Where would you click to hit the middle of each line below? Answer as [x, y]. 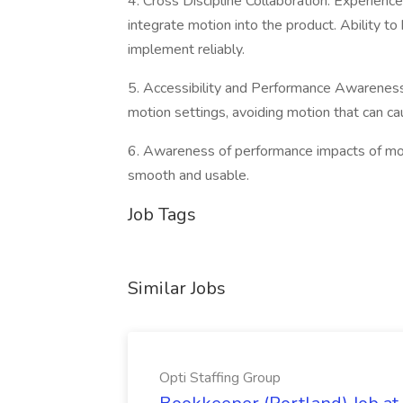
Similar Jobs [177, 288]
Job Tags [162, 215]
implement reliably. [186, 49]
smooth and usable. [188, 175]
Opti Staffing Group [220, 378]
